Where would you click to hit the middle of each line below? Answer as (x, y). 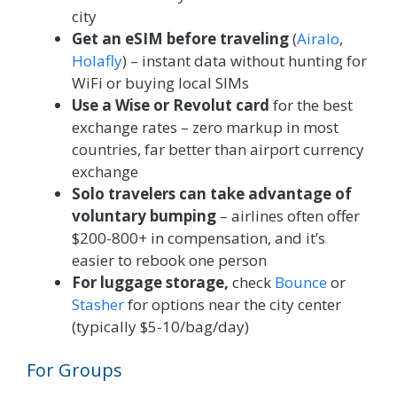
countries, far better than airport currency (218, 149)
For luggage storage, (150, 282)
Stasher (98, 304)
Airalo (318, 38)
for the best (311, 105)
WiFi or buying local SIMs (160, 82)
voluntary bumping (144, 215)
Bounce (301, 282)
